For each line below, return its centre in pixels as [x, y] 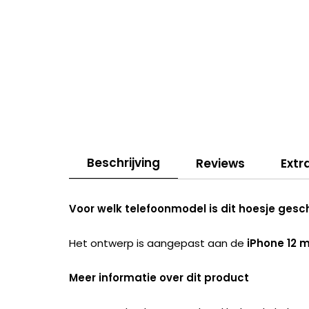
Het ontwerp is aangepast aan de [158, 243]
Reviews [220, 163]
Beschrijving [123, 163]
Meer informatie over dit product [159, 278]
